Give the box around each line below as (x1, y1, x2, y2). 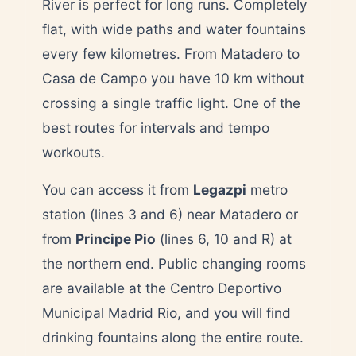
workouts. (42, 143, 105, 161)
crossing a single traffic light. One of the (42, 94, 300, 111)
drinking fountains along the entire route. (42, 328, 304, 346)
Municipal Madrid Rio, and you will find (42, 304, 291, 321)
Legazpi (193, 180, 246, 198)
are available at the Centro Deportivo (42, 279, 281, 296)
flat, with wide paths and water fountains (42, 20, 306, 37)
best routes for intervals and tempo (42, 118, 269, 136)
